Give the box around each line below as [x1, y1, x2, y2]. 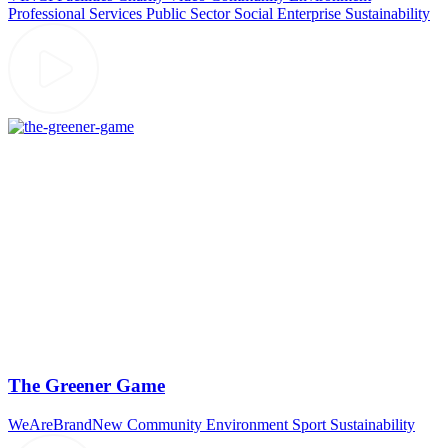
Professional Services [8, 5, 142, 23]
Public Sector [146, 5, 230, 23]
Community [127, 415, 202, 433]
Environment [206, 415, 288, 433]
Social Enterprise [234, 5, 341, 23]
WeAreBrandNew [8, 415, 123, 433]
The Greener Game [8, 375, 165, 397]
